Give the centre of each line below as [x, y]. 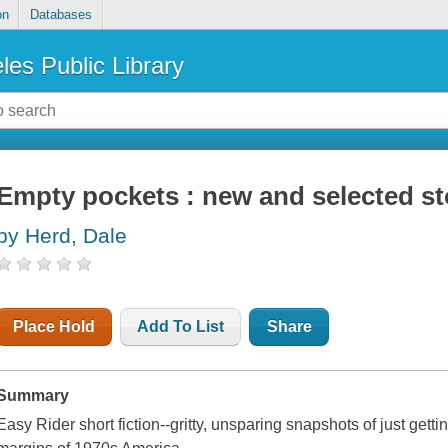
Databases [60, 15]
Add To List [181, 327]
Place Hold [54, 327]
